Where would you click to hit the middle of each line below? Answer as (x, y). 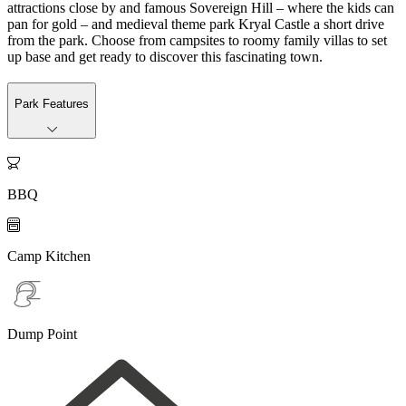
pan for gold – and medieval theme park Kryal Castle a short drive (196, 24)
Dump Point (42, 333)
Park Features (52, 103)
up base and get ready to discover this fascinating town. (165, 56)
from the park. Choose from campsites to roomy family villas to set (197, 40)
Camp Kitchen (49, 256)
